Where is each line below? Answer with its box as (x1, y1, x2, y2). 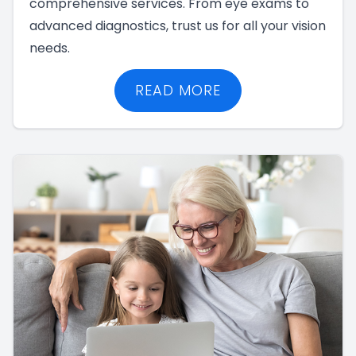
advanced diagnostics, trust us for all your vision (29, 16, 326, 35)
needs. (29, 38, 70, 57)
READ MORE (135, 79, 221, 100)
